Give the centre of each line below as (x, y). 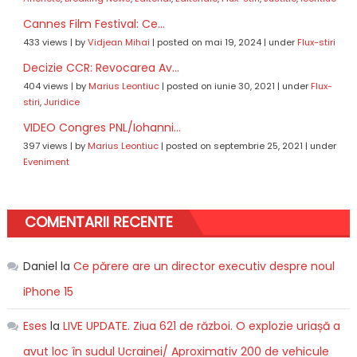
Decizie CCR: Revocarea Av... (101, 68)
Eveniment (46, 162)
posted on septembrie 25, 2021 (234, 146)
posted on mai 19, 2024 (209, 43)
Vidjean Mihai (118, 43)
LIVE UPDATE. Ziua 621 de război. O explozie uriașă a (201, 326)
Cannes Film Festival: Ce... (94, 24)
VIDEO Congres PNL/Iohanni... (102, 128)
